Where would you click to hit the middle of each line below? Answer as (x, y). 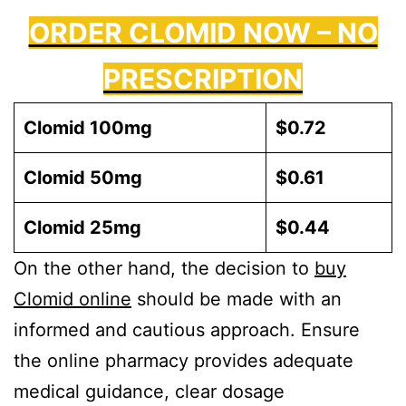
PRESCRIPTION (203, 78)
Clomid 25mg (82, 227)
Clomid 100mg (88, 127)
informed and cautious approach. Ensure (187, 329)
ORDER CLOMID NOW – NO (203, 32)
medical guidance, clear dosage (149, 391)
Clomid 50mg (83, 177)
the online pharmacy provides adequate (184, 360)
